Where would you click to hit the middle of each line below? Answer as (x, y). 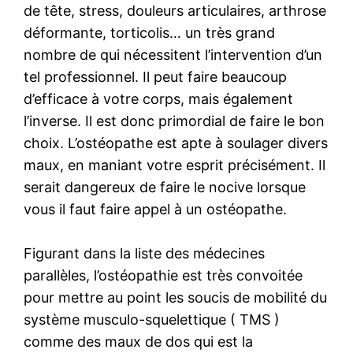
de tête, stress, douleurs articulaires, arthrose (175, 10)
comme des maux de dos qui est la (139, 341)
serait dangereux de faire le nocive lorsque (165, 187)
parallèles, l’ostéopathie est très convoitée (163, 275)
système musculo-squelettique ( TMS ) (152, 319)
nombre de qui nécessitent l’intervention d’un (173, 54)
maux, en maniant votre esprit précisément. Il (175, 165)
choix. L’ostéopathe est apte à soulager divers (176, 143)
